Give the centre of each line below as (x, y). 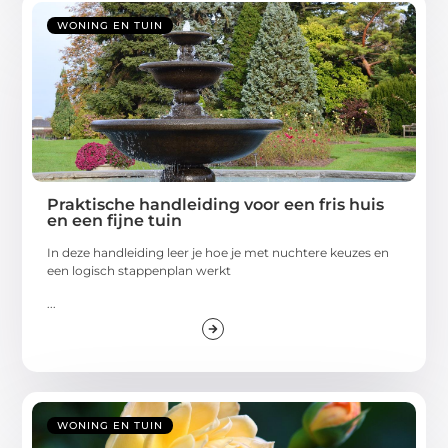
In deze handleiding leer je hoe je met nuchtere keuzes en (218, 253)
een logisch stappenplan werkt (139, 271)
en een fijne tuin (115, 221)
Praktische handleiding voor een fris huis (216, 205)
